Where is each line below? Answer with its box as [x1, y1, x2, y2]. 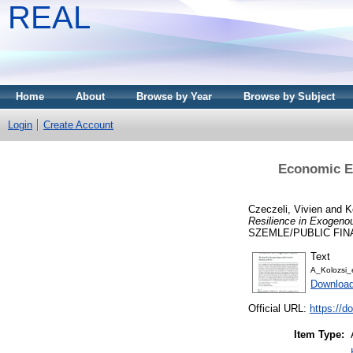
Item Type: [294, 329, 344, 341]
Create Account [43, 119, 113, 131]
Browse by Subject [243, 91, 335, 102]
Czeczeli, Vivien [248, 203, 322, 215]
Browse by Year [136, 91, 212, 102]
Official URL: [248, 303, 310, 315]
